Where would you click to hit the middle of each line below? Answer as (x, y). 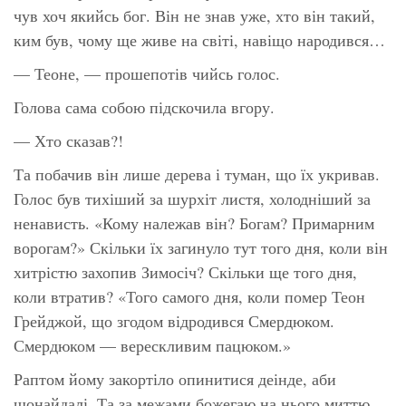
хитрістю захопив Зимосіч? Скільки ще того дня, (185, 271)
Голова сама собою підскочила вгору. (144, 106)
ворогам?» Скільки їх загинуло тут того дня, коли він (201, 247)
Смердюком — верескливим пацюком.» (152, 345)
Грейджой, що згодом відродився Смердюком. (174, 320)
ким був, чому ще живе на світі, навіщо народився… (199, 39)
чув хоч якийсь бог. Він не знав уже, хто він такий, (194, 15)
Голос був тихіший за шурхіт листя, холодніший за (192, 198)
